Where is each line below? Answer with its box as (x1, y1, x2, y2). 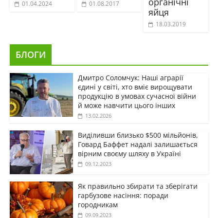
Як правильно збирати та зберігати (77, 182, 198, 191)
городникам (77, 200, 118, 210)
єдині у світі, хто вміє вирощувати (77, 82, 192, 92)
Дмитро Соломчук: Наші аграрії (77, 73, 183, 83)
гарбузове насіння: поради (77, 191, 168, 200)
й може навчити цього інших (77, 101, 175, 110)
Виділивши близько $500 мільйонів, (77, 130, 198, 140)
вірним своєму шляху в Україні (77, 149, 181, 159)
